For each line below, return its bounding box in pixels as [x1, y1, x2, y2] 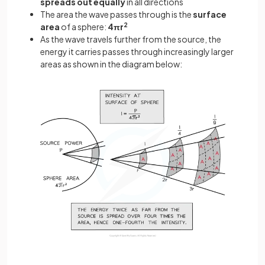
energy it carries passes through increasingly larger [40, 46, 234, 57]
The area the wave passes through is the [40, 8, 193, 20]
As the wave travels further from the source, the [40, 33, 221, 44]
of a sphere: [60, 21, 106, 32]
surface [193, 8, 227, 20]
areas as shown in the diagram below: [40, 58, 182, 69]
